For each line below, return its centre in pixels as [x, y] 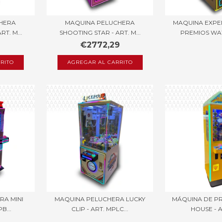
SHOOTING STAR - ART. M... [100, 32]
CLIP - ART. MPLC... [100, 209]
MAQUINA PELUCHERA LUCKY [100, 199]
